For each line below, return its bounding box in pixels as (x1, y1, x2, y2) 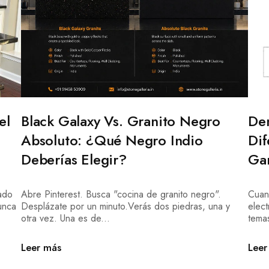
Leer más (20, 240, 61, 255)
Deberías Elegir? (20, 149, 127, 171)
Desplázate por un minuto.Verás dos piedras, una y (20, 199, 230, 214)
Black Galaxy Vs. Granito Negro (20, 110, 220, 132)
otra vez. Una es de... (20, 211, 110, 226)
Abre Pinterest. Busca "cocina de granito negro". (20, 187, 221, 202)
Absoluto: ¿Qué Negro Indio (20, 130, 203, 151)
